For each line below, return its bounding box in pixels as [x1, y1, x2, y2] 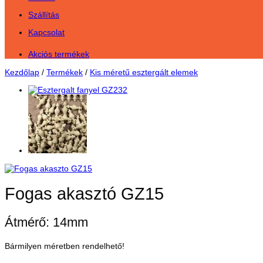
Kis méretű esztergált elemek [90, 67, 198, 77]
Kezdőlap [5, 67, 39, 77]
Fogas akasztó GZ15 [5, 184, 164, 203]
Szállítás [28, 9, 59, 19]
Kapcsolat [28, 27, 65, 37]
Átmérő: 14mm [5, 215, 88, 230]
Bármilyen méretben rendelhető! [5, 241, 124, 251]
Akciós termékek [28, 49, 89, 59]
